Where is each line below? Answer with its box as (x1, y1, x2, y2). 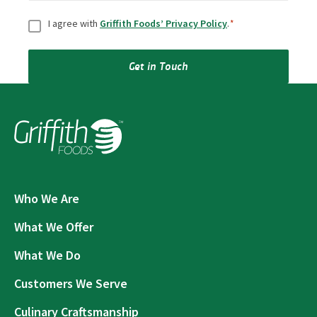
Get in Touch (128, 57, 189, 73)
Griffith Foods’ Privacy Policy (100, 16, 227, 30)
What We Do (14, 247, 81, 263)
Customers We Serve (14, 275, 127, 292)
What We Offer (14, 219, 93, 235)
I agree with (48, 16, 100, 30)
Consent (28, 9, 71, 24)
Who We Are (14, 190, 79, 207)
